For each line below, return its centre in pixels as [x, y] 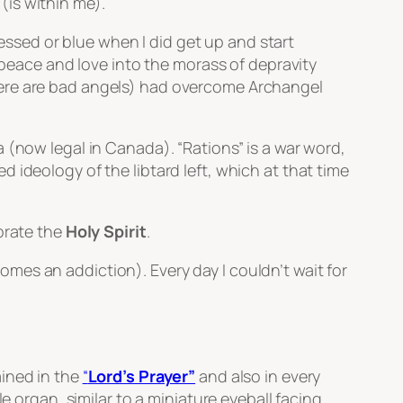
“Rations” [210, 148]
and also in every [258, 376]
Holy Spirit [106, 232]
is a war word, [294, 148]
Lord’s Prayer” [142, 376]
